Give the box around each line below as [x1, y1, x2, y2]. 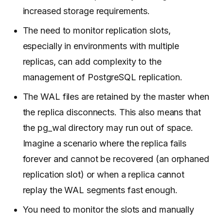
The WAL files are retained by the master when [22, 91, 209, 102]
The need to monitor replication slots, [22, 25, 171, 36]
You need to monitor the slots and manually [22, 204, 194, 215]
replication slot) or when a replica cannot [22, 169, 184, 180]
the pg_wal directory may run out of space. [22, 123, 193, 133]
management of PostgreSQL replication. [22, 72, 182, 83]
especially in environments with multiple [22, 41, 180, 52]
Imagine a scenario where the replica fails [22, 138, 186, 149]
